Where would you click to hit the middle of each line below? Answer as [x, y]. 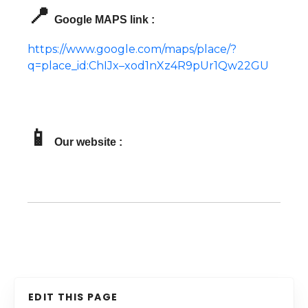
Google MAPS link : [104, 20]
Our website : [88, 142]
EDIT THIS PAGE [73, 297]
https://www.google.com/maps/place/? [132, 49]
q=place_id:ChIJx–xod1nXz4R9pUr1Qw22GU [148, 66]
